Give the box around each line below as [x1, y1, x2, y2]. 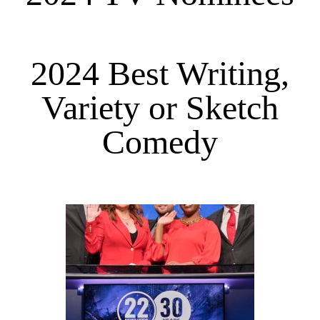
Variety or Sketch [41, 88, 279, 126]
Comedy [102, 122, 218, 161]
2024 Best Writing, [31, 54, 289, 92]
